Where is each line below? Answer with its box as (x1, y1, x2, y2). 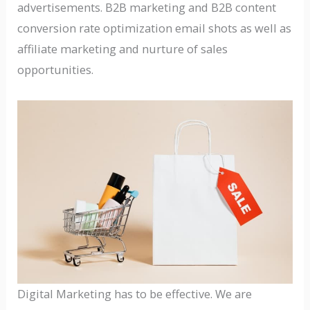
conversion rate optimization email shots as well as (17, 19, 292, 36)
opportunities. (17, 61, 94, 77)
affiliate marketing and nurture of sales (17, 40, 228, 57)
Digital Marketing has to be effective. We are (17, 286, 253, 302)
